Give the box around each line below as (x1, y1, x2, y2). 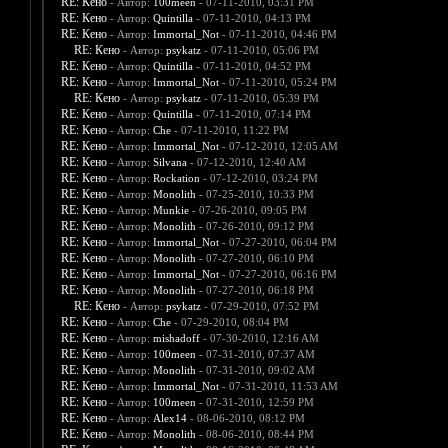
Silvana (152, 156, 187, 169)
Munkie (152, 204, 189, 217)
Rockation (152, 172, 200, 185)
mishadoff (152, 332, 200, 345)
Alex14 (152, 412, 187, 425)
